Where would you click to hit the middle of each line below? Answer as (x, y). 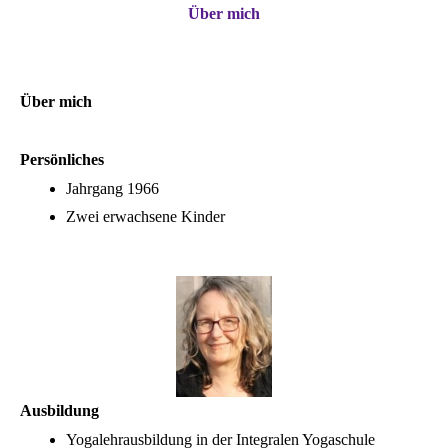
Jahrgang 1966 (112, 189)
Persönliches (62, 160)
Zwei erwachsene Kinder (145, 217)
